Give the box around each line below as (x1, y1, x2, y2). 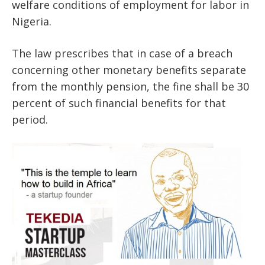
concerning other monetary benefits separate (12, 62, 246, 77)
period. (12, 112, 48, 127)
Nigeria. (12, 14, 51, 28)
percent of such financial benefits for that (12, 95, 226, 110)
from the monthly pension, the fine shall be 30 (12, 79, 249, 93)
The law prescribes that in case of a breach (12, 46, 232, 60)
